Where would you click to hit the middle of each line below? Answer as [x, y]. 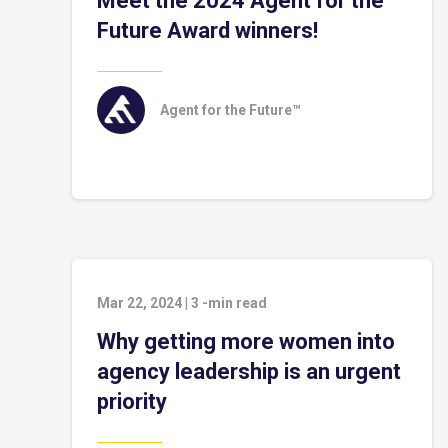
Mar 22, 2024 [139, 303]
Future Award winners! [207, 30]
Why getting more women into [246, 341]
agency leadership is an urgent [249, 371]
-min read [234, 303]
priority [132, 401]
